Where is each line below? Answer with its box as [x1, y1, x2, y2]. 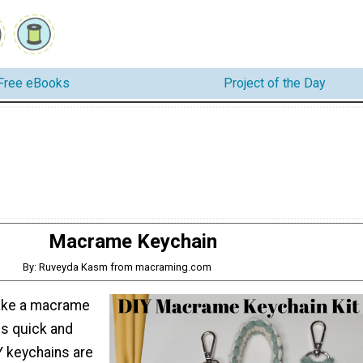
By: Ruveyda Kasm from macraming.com [23, 260, 212, 273]
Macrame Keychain [49, 229, 217, 253]
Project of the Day [224, 75, 326, 92]
